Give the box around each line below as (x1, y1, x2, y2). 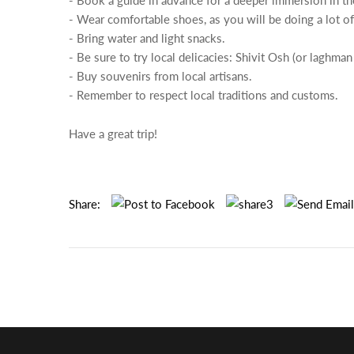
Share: (69, 197, 100, 211)
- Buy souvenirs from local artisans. (69, 69, 252, 83)
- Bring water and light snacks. (69, 31, 225, 45)
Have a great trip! (69, 126, 157, 141)
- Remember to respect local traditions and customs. (69, 88, 338, 102)
